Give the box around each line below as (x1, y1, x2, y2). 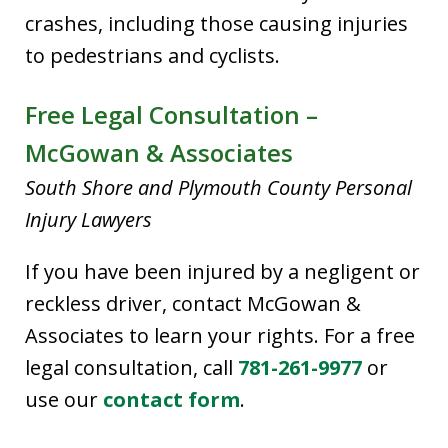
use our (25, 385, 98, 413)
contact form (103, 385, 240, 413)
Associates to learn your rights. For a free (25, 321, 415, 349)
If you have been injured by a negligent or (25, 257, 420, 285)
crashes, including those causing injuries (25, 9, 408, 37)
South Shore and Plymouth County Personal (25, 173, 412, 201)
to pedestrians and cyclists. (25, 41, 280, 69)
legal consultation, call (25, 353, 238, 381)
